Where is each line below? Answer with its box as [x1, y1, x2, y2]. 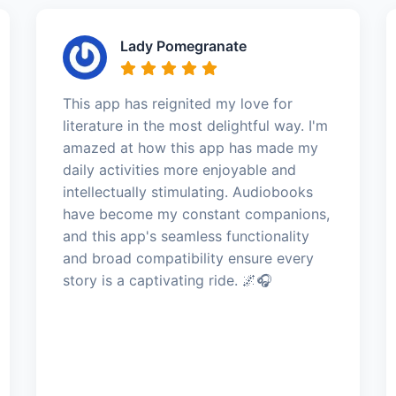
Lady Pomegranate [119, 36, 247, 55]
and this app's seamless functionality [62, 226, 309, 245]
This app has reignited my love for [62, 94, 293, 112]
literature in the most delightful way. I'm [62, 116, 328, 134]
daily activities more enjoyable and [62, 160, 296, 179]
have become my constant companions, [62, 204, 330, 223]
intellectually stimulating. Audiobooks [62, 182, 313, 201]
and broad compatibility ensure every [62, 248, 314, 267]
